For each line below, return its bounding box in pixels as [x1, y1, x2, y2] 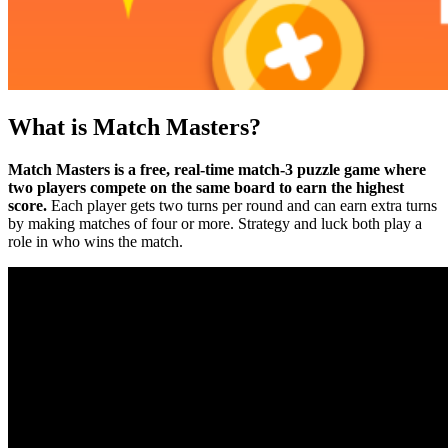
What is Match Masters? [8, 113, 261, 140]
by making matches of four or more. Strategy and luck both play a [8, 214, 422, 232]
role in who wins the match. [8, 232, 183, 250]
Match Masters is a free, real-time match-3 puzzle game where [8, 160, 426, 178]
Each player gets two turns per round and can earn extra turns [47, 196, 437, 214]
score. [8, 196, 47, 214]
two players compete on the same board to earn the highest [8, 178, 404, 196]
